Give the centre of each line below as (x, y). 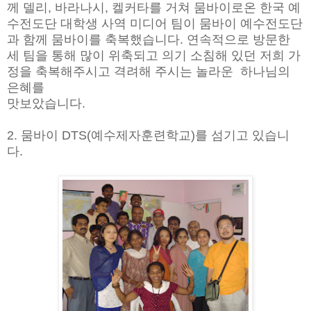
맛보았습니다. (46, 103)
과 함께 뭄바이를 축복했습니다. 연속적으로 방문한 (149, 39)
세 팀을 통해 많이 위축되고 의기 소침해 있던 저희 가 (154, 55)
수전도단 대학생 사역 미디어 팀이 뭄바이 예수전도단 (155, 23)
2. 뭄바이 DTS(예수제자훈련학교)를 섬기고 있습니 (148, 135)
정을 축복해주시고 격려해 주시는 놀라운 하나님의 (149, 71)
